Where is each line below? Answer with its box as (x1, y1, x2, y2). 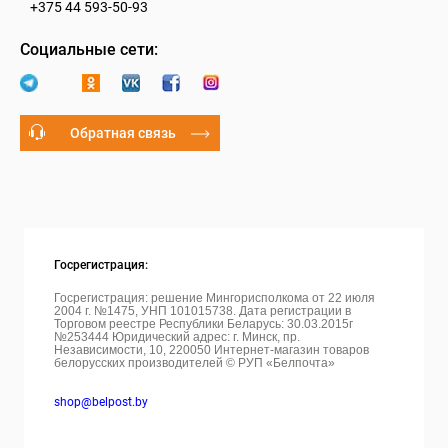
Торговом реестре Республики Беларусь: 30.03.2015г (54, 317, 353, 332)
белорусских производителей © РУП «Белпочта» (54, 356, 335, 371)
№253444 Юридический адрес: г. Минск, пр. (54, 330, 300, 345)
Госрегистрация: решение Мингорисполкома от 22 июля (54, 291, 375, 306)
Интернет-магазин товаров (214, 343, 369, 358)
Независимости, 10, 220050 (54, 343, 214, 358)
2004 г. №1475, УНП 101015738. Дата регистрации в (54, 304, 351, 319)
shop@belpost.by (54, 395, 148, 410)
